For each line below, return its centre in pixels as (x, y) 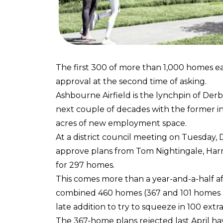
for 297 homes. (85, 165)
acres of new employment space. (121, 123)
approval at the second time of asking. (131, 81)
